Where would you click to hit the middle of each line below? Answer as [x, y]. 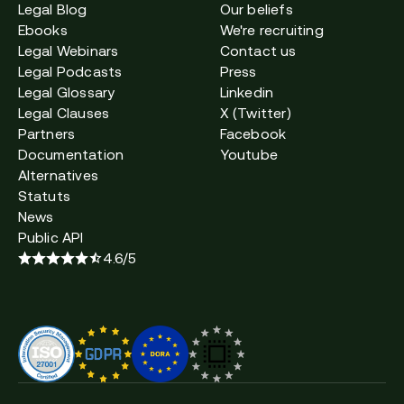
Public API [50, 237]
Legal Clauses [64, 112]
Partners [46, 133]
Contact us [258, 50]
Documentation [71, 154]
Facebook [253, 133]
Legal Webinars [68, 50]
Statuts [44, 195]
